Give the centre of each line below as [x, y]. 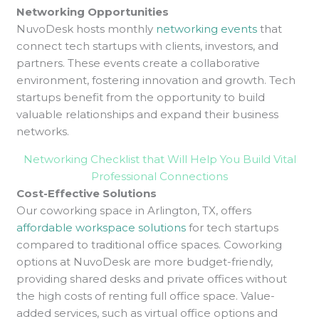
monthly [132, 28]
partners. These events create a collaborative [138, 63]
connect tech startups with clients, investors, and [148, 46]
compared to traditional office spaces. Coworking [150, 244]
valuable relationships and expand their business [148, 114]
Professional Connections [159, 176]
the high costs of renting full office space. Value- [146, 296]
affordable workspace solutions [101, 227]
